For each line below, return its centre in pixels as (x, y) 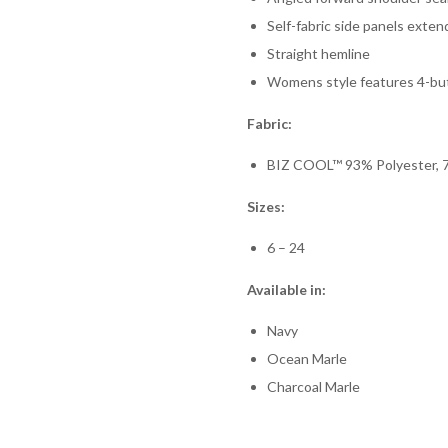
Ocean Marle (306, 359)
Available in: (286, 290)
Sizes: (265, 207)
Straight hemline (318, 54)
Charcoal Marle (313, 387)
